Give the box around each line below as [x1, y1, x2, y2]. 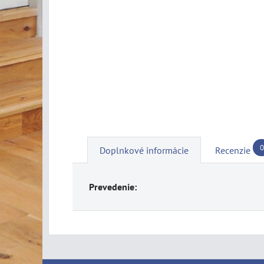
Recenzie [215, 144, 250, 157]
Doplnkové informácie [100, 144, 189, 157]
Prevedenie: [89, 181, 137, 193]
